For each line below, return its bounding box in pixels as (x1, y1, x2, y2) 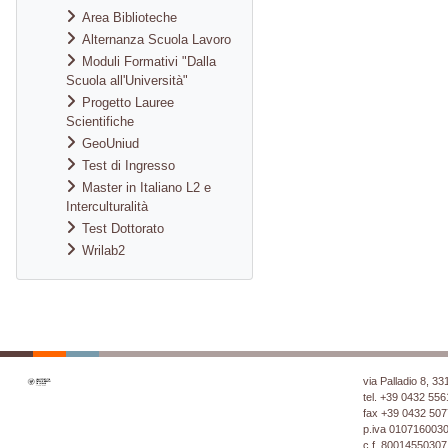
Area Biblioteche (82, 10, 177, 25)
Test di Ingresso (82, 158, 175, 173)
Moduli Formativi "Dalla (82, 54, 216, 69)
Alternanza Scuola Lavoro (82, 32, 231, 47)
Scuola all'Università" (66, 73, 188, 88)
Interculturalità (66, 199, 148, 214)
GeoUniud (82, 136, 139, 151)
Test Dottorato (82, 221, 164, 236)
